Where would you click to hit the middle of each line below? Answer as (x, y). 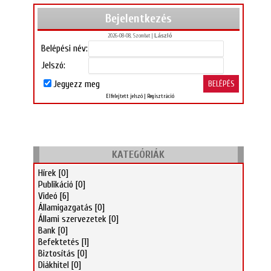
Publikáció (55, 184)
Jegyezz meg (76, 84)
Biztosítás (56, 253)
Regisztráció (160, 96)
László (163, 36)
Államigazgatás (65, 207)
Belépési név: (64, 48)
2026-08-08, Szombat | (131, 36)
